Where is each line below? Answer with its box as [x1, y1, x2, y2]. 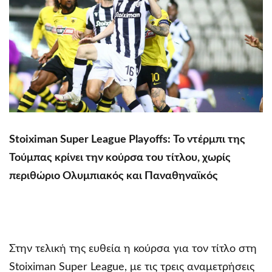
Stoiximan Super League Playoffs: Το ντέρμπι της [9, 134, 245, 145]
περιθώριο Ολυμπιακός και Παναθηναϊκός [9, 170, 220, 182]
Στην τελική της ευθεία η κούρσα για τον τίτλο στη [9, 243, 257, 254]
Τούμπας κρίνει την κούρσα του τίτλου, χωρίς [9, 152, 231, 163]
